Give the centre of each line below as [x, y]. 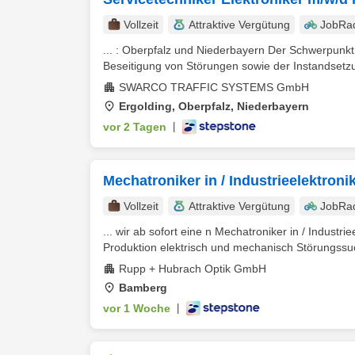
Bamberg [143, 288]
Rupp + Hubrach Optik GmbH [193, 269]
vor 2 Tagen [135, 127]
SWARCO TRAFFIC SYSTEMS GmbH [214, 87]
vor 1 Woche [137, 308]
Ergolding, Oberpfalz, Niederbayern [214, 106]
